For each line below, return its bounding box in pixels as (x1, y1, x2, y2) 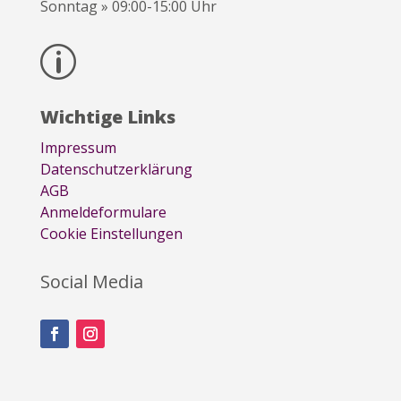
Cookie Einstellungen (39, 224, 183, 244)
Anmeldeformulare (39, 202, 166, 223)
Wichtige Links (39, 105, 175, 130)
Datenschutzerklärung (39, 159, 192, 180)
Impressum (39, 138, 116, 158)
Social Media (39, 269, 143, 294)
